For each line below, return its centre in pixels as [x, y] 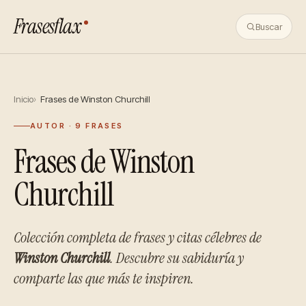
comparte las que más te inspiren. [104, 278]
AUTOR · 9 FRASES [77, 126]
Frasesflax [47, 26]
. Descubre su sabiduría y [177, 258]
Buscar [269, 27]
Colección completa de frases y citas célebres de [138, 237]
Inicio [24, 99]
